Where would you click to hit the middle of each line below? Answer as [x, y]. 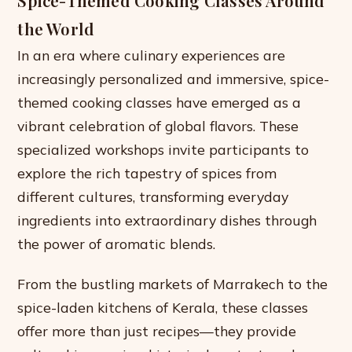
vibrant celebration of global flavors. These [158, 126]
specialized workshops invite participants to [163, 149]
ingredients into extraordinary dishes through [167, 220]
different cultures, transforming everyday [153, 196]
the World [56, 29]
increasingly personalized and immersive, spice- [174, 79]
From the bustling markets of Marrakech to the [173, 284]
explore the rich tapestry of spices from [147, 173]
